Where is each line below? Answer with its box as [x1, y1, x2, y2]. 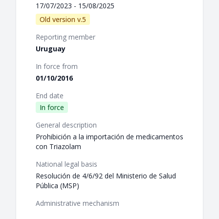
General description [36, 120, 97, 130]
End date [36, 91, 64, 101]
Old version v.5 [40, 15, 86, 24]
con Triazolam [36, 142, 81, 152]
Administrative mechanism [36, 198, 119, 208]
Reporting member [36, 32, 95, 42]
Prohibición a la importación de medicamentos [36, 132, 183, 142]
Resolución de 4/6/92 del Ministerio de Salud [36, 171, 176, 181]
